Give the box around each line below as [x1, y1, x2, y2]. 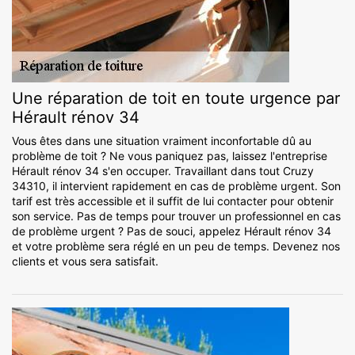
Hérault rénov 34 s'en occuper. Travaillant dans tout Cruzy [12, 164, 314, 178]
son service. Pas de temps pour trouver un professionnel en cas [12, 209, 341, 223]
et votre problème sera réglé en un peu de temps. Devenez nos [12, 239, 340, 254]
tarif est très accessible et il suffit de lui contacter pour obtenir [12, 194, 334, 208]
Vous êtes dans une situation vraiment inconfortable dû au [12, 134, 311, 148]
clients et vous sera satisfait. [12, 254, 158, 269]
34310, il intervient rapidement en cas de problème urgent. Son [12, 179, 341, 193]
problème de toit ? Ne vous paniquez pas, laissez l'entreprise [12, 149, 327, 163]
